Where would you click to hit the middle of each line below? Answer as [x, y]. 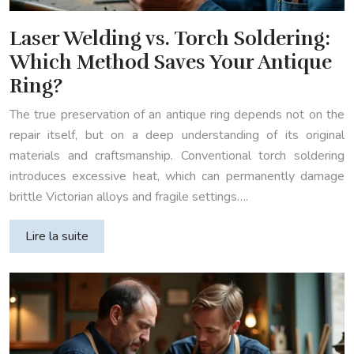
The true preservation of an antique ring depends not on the [177, 114]
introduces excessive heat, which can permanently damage [177, 176]
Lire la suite [57, 236]
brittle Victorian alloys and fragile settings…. [129, 196]
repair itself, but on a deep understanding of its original [177, 135]
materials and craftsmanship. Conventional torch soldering [177, 155]
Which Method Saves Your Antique [171, 62]
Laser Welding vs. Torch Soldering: [170, 38]
